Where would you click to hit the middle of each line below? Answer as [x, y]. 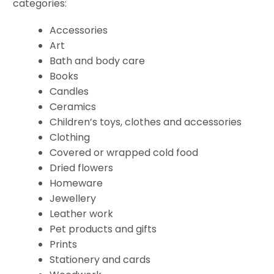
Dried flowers [82, 168]
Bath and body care [98, 61]
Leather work [83, 213]
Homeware [78, 183]
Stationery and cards [100, 259]
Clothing [70, 137]
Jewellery [73, 198]
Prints [64, 244]
